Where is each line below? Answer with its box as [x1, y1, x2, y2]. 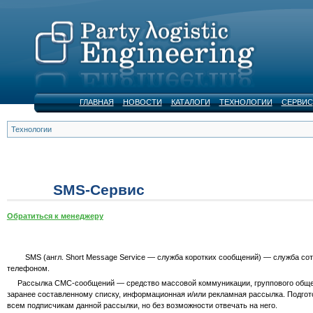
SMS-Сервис [52, 181, 145, 198]
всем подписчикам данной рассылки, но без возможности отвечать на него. [6, 301, 279, 310]
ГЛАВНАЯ [79, 96, 114, 107]
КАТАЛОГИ [170, 96, 210, 107]
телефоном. [6, 263, 50, 272]
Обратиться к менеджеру [6, 211, 103, 220]
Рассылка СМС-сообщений [17, 279, 115, 288]
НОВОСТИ [122, 96, 162, 107]
